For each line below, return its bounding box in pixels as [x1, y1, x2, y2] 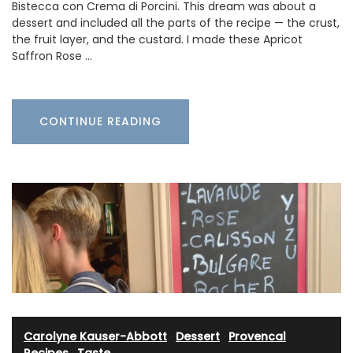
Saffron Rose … [12, 48, 92, 65]
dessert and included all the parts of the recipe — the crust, [12, 15, 340, 32]
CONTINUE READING [39, 113, 162, 130]
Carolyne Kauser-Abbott [24, 329, 167, 345]
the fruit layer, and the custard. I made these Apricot [12, 32, 303, 48]
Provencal [229, 329, 286, 345]
